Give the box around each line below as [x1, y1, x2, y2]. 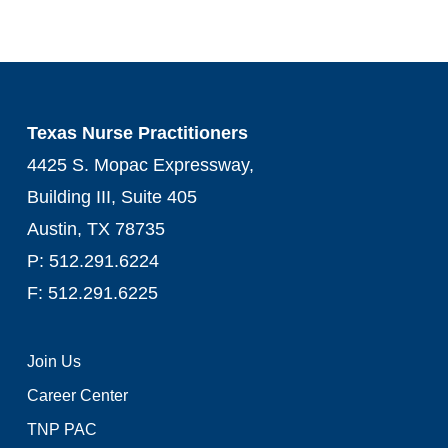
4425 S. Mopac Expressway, [26, 154, 254, 175]
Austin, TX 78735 [26, 218, 165, 239]
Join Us [26, 352, 81, 370]
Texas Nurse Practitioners [26, 122, 248, 143]
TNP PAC [26, 420, 97, 438]
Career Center [26, 386, 128, 404]
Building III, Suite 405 [26, 186, 197, 207]
